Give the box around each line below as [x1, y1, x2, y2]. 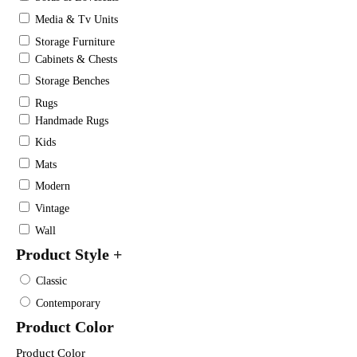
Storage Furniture [35, 35, 115, 48]
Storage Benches [35, 75, 109, 88]
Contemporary [36, 296, 100, 309]
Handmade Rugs [35, 114, 108, 127]
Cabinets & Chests [35, 53, 117, 65]
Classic [36, 275, 67, 288]
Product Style [16, 245, 113, 264]
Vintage [35, 202, 69, 215]
